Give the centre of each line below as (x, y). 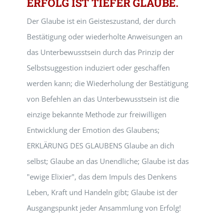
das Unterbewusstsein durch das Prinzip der (100, 52)
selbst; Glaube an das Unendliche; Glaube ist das (108, 161)
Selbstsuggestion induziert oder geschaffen (98, 68)
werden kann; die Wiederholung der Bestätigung (108, 83)
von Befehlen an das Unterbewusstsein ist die (103, 99)
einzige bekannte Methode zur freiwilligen (97, 114)
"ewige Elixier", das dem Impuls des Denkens (102, 177)
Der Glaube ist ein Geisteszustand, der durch (101, 21)
